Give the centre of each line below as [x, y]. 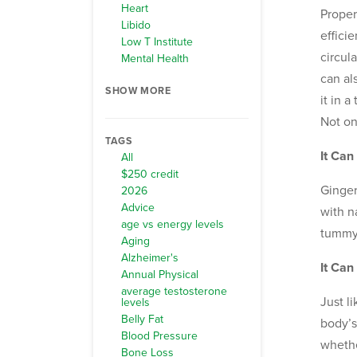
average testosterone [174, 291]
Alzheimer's [150, 258]
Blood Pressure [159, 336]
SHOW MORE [138, 91]
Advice [138, 208]
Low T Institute [157, 42]
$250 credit [150, 174]
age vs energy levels [173, 224]
